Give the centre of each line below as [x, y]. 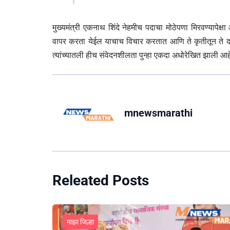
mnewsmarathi [158, 113]
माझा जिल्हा [80, 222]
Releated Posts [101, 181]
